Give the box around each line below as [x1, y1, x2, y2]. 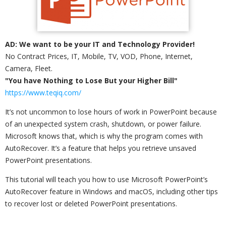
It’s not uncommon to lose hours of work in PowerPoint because [5, 107, 217, 117]
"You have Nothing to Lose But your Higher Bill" [5, 76, 178, 85]
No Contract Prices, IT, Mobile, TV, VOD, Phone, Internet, [5, 51, 193, 61]
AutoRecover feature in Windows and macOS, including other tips [5, 187, 218, 196]
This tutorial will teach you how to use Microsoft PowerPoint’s [5, 175, 208, 184]
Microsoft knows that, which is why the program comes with [5, 131, 203, 141]
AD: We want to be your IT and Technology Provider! [5, 39, 195, 49]
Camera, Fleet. [5, 64, 52, 73]
